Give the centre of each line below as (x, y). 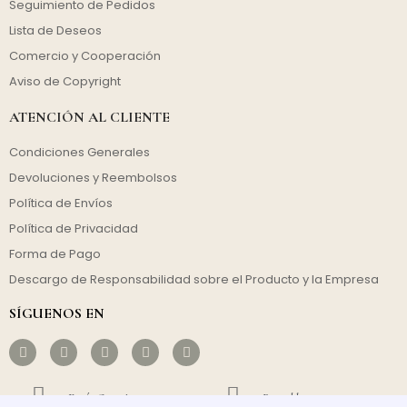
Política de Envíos (61, 203)
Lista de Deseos (55, 31)
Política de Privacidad (74, 229)
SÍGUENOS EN (57, 314)
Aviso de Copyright (65, 82)
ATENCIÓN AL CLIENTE (89, 118)
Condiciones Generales (79, 153)
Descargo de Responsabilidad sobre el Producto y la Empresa (194, 280)
